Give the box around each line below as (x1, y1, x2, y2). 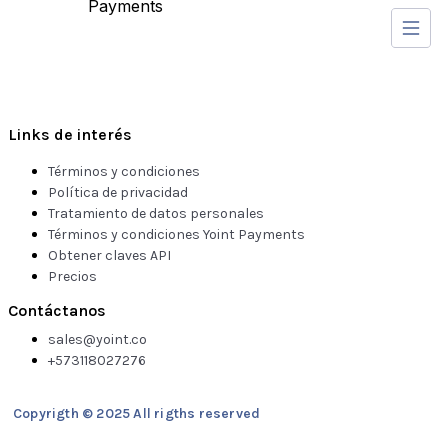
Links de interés (8, 124, 132, 144)
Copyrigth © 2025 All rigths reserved (13, 404, 261, 422)
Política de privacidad (48, 183, 188, 201)
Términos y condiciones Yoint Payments (48, 225, 305, 243)
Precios (48, 267, 97, 285)
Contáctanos (8, 300, 106, 320)
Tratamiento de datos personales (48, 204, 264, 222)
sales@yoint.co (48, 330, 147, 348)
